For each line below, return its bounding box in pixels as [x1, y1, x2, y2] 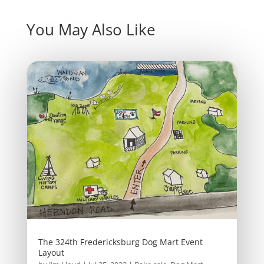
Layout [38, 247, 64, 259]
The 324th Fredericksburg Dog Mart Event [38, 236, 203, 248]
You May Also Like [26, 19, 156, 41]
